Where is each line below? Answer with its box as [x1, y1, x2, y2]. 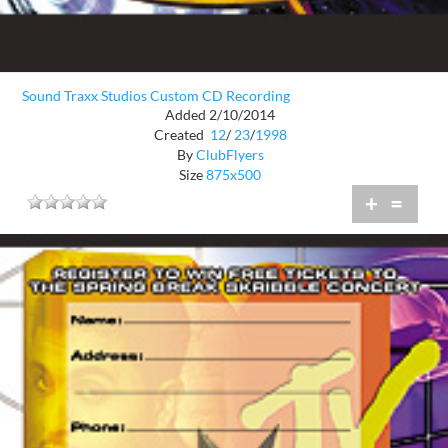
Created [153, 125, 207, 143]
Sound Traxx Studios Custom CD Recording [22, 86, 290, 104]
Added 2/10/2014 [165, 105, 275, 123]
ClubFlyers [195, 145, 264, 163]
